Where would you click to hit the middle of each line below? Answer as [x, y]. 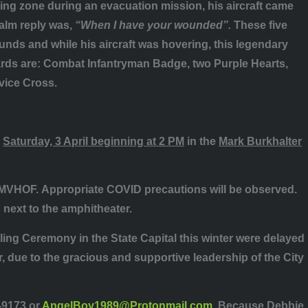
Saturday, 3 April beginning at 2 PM [93, 141]
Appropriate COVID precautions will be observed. [169, 190]
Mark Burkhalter [260, 141]
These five [261, 25]
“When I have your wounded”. [154, 25]
